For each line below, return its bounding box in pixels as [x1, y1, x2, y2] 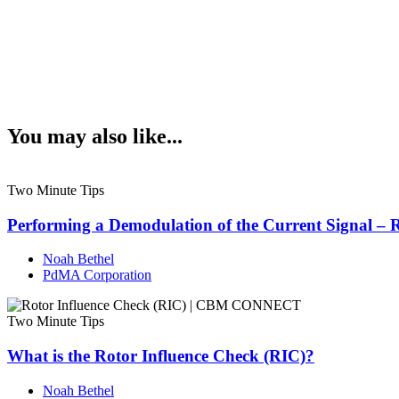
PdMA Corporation [43, 267, 151, 283]
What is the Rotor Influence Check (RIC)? [7, 346, 314, 366]
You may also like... [7, 125, 183, 149]
